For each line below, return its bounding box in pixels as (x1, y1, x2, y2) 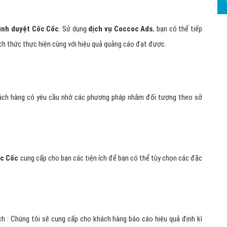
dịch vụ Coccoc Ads (86, 24, 154, 33)
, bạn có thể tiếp (153, 24, 203, 33)
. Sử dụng (59, 24, 87, 33)
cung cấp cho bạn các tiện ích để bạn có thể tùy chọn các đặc (18, 153, 203, 163)
